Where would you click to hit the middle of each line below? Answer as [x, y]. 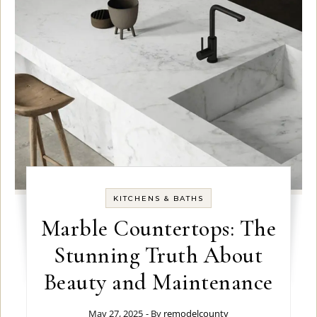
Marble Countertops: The [158, 229]
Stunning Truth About [158, 255]
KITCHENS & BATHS [158, 199]
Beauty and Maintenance [158, 282]
